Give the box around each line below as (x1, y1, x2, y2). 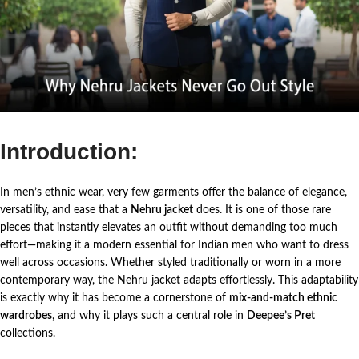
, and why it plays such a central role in (52, 309, 247, 321)
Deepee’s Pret (247, 309, 315, 321)
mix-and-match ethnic (229, 292, 337, 304)
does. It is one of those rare (193, 204, 331, 216)
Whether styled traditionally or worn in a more (111, 256, 341, 268)
